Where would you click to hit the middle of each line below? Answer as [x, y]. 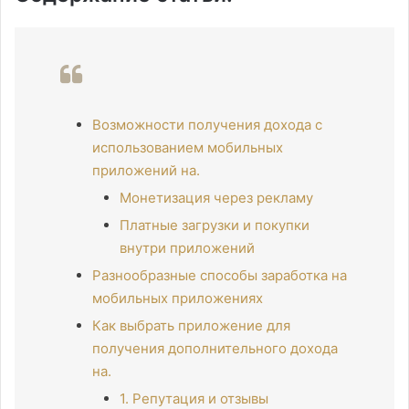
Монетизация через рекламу [216, 197]
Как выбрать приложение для [191, 325]
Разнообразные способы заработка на [220, 275]
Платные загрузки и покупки [215, 225]
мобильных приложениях [178, 298]
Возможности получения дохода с [207, 124]
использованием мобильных [188, 147]
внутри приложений [187, 247]
